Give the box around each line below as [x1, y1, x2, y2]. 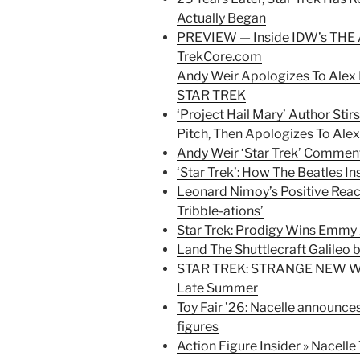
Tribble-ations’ [177, 203, 264, 219]
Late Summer [177, 280, 258, 297]
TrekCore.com [177, 49, 262, 65]
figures [177, 319, 219, 335]
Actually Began [177, 10, 266, 27]
